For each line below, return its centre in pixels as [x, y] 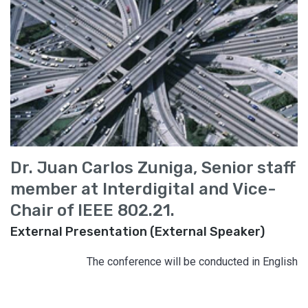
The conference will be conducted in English [192, 261]
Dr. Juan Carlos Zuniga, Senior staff [153, 167]
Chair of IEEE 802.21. [92, 210]
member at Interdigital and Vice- [143, 189]
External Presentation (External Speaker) [137, 231]
